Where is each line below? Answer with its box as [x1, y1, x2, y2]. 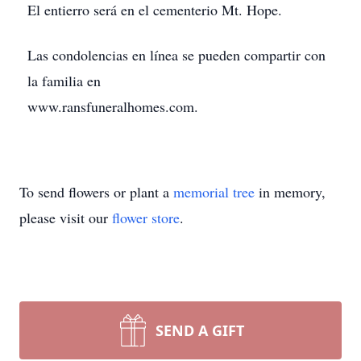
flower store [112, 208, 180, 227]
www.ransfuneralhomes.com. [27, 97, 198, 116]
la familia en [27, 71, 101, 90]
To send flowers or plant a [19, 182, 173, 201]
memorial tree [173, 182, 255, 201]
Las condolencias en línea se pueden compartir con [27, 45, 326, 64]
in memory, [255, 182, 326, 201]
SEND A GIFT [156, 321, 244, 340]
